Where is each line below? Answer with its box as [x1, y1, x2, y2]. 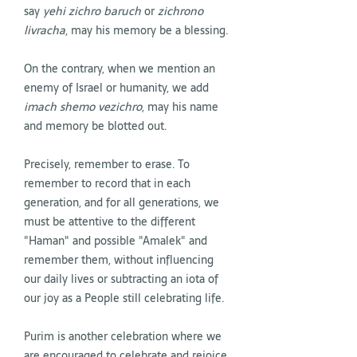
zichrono [158, 2, 203, 21]
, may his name [142, 97, 218, 116]
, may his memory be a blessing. [65, 21, 229, 40]
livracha [24, 21, 65, 40]
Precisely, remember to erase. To [24, 155, 190, 174]
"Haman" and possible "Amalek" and [24, 231, 207, 250]
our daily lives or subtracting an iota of [24, 269, 218, 288]
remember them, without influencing [24, 250, 214, 269]
